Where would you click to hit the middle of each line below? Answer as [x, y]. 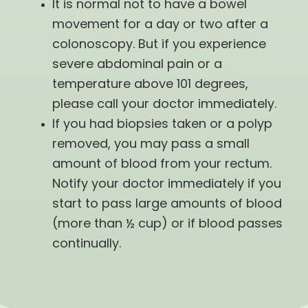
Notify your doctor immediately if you [166, 185]
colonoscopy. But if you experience [159, 45]
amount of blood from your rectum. [162, 165]
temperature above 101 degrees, [150, 85]
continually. [86, 245]
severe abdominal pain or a [137, 65]
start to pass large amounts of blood [167, 205]
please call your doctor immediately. [164, 105]
